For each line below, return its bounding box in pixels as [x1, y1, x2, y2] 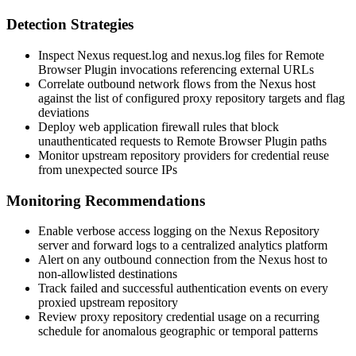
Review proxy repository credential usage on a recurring [38, 310, 319, 324]
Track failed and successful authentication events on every [38, 281, 328, 296]
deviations [38, 105, 89, 119]
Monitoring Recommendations [6, 192, 205, 209]
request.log [113, 48, 168, 62]
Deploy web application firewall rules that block [38, 119, 279, 133]
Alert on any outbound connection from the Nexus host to [38, 253, 327, 267]
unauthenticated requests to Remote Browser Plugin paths [38, 133, 327, 148]
